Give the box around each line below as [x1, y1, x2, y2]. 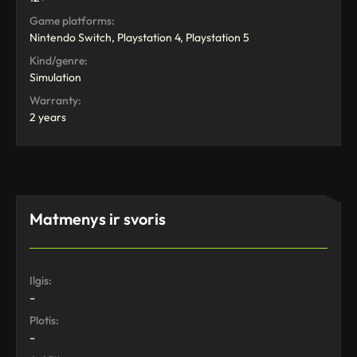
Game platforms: [29, 13, 115, 28]
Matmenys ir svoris [29, 208, 166, 229]
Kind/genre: [29, 53, 88, 68]
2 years [29, 109, 66, 124]
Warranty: [29, 92, 81, 108]
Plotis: [29, 312, 59, 328]
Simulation [29, 69, 81, 84]
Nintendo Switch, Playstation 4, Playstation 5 [29, 29, 249, 45]
